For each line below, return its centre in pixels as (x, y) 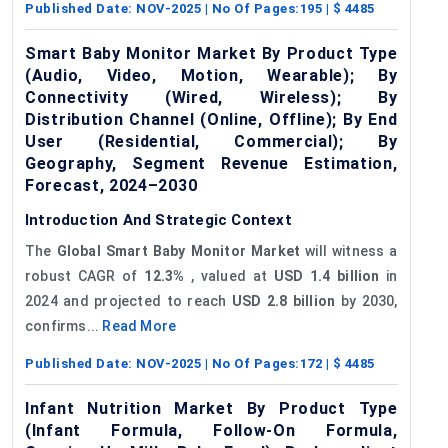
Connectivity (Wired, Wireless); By (211, 97)
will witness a (349, 250)
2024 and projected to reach (128, 300)
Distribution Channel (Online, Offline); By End (211, 119)
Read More (139, 325)
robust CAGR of (85, 275)
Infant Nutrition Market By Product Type (211, 408)
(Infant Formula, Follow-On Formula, (211, 430)
